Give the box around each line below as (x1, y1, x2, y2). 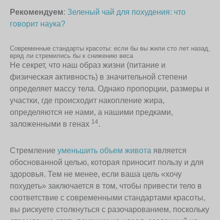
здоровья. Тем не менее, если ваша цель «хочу (10, 170, 182, 179)
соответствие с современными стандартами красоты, (10, 193, 205, 202)
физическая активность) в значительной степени (10, 73, 187, 82)
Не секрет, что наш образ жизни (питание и (10, 61, 165, 70)
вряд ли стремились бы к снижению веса (10, 52, 133, 60)
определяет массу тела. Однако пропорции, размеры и (10, 84, 209, 93)
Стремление (10, 146, 57, 155)
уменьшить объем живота (57, 146, 151, 155)
